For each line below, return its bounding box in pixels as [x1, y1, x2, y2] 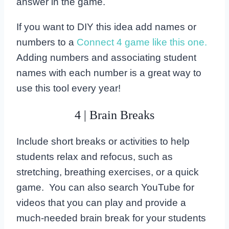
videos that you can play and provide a [16, 197, 186, 208]
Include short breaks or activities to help [16, 135, 190, 147]
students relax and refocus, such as [16, 151, 173, 162]
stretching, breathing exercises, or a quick [16, 166, 199, 177]
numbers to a [16, 36, 77, 48]
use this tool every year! [16, 82, 121, 94]
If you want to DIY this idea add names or [16, 21, 196, 32]
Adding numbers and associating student [16, 52, 196, 63]
